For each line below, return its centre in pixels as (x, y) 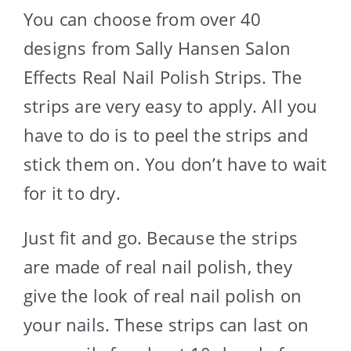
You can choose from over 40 (143, 18)
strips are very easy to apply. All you (171, 105)
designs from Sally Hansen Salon (157, 47)
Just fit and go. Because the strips (161, 237)
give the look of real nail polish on (163, 295)
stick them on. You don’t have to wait (175, 163)
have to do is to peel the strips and (166, 134)
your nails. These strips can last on (166, 324)
